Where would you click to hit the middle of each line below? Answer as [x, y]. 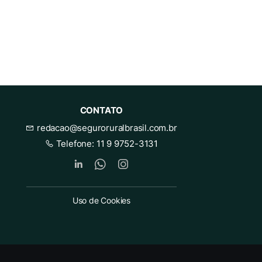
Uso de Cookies [101, 201]
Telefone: [75, 144]
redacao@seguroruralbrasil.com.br [106, 128]
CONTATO [101, 111]
